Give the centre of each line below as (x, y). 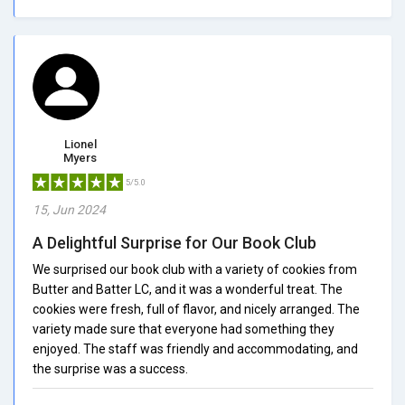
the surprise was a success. (110, 368)
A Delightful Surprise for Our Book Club (174, 242)
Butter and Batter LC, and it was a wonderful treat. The (188, 289)
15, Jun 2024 (69, 209)
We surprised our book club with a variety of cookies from (195, 269)
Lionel (80, 144)
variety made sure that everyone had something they (184, 329)
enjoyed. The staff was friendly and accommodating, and (195, 348)
